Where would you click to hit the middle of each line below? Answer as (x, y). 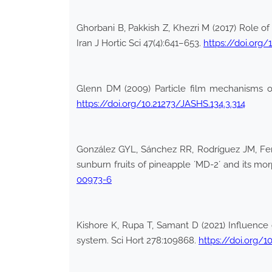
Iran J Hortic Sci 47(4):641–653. (140, 43)
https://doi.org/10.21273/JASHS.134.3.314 (161, 104)
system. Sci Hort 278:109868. (138, 240)
